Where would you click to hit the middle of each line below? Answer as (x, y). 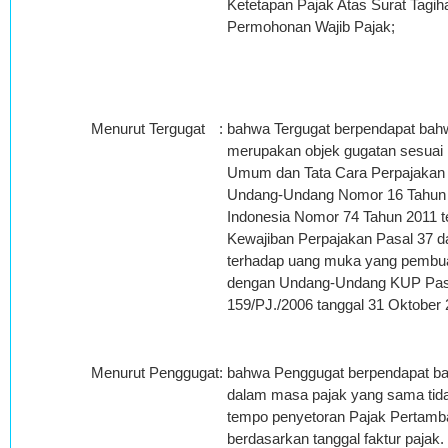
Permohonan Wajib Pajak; (311, 26)
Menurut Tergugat (148, 128)
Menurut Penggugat (155, 372)
